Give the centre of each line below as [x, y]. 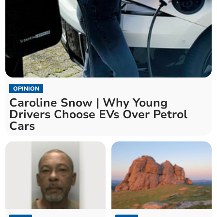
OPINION [26, 89]
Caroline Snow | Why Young [89, 103]
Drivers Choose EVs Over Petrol [99, 115]
